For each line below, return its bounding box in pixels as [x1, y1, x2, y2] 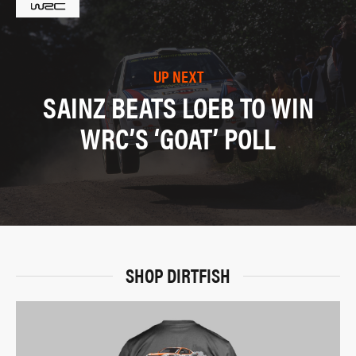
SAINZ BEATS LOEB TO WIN [42, 86, 314, 128]
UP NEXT [153, 64, 203, 88]
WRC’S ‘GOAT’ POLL [80, 117, 276, 159]
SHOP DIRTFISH [126, 261, 230, 288]
